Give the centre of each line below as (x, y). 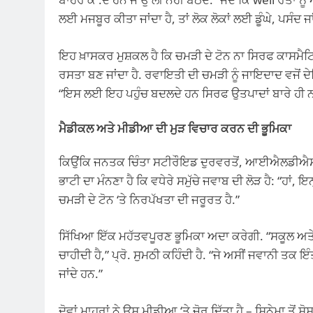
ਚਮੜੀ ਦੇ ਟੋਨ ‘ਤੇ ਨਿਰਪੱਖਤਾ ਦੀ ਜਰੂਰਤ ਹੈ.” (149, 199)
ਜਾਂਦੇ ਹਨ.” (81, 274)
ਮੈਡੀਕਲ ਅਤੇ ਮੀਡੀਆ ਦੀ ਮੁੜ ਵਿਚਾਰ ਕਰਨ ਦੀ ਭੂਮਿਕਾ (175, 129)
